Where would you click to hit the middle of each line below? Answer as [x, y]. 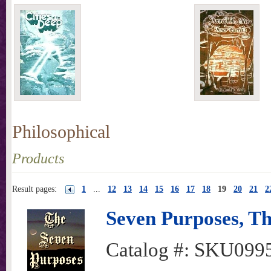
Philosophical [61, 132]
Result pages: [34, 189]
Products [38, 158]
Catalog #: [150, 250]
